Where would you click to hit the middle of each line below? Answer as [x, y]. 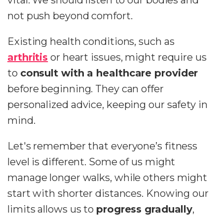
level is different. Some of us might [92, 162]
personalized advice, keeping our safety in [108, 105]
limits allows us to [52, 209]
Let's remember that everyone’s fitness [103, 146]
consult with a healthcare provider [109, 73]
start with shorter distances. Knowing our [108, 194]
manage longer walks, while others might [108, 178]
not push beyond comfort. [70, 16]
